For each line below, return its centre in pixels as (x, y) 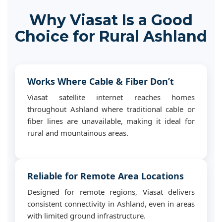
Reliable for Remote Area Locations (106, 176)
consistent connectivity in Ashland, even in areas (111, 204)
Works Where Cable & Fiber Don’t (101, 81)
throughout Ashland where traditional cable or (111, 109)
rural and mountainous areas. (78, 133)
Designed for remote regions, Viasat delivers (111, 192)
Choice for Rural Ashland (111, 36)
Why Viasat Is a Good (111, 20)
